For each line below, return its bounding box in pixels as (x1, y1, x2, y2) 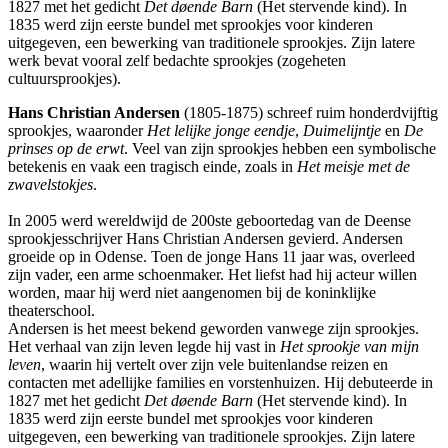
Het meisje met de (297, 157, 410, 175)
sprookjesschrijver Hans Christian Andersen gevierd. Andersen (8, 229, 403, 247)
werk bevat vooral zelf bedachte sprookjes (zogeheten (8, 51, 346, 69)
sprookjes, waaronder (8, 121, 147, 139)
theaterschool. (8, 301, 95, 319)
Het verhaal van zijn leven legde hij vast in (8, 337, 280, 355)
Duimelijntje (303, 121, 381, 139)
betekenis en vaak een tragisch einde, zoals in (8, 157, 297, 175)
